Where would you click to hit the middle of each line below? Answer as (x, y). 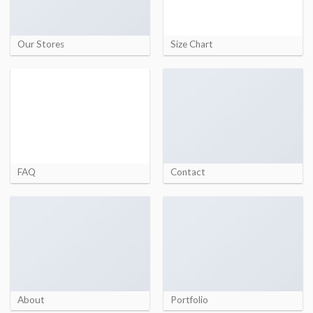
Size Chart (191, 44)
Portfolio (189, 300)
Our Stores (41, 44)
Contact (188, 172)
